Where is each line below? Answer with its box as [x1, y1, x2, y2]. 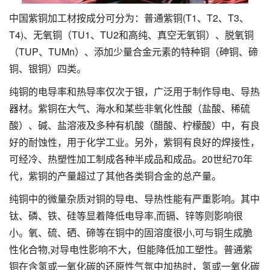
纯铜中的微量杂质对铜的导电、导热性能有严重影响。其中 [9, 192, 260, 206]
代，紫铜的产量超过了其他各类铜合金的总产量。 [9, 169, 221, 183]
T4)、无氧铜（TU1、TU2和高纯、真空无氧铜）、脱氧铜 [9, 28, 254, 42]
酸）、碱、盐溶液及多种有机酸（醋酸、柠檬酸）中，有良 [9, 118, 260, 133]
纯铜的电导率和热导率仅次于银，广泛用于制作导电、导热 [9, 84, 260, 99]
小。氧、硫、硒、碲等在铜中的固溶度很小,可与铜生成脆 [9, 225, 253, 240]
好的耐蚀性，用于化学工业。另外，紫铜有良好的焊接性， [9, 135, 260, 149]
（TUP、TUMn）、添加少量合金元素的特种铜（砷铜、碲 [9, 45, 258, 59]
